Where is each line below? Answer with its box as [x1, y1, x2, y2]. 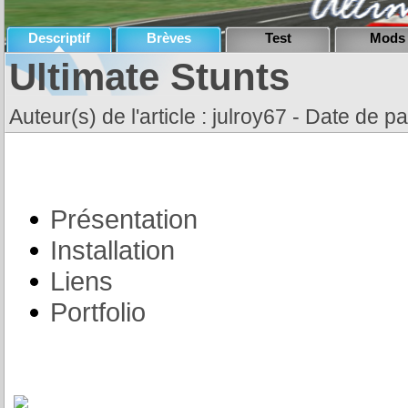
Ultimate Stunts [9, 56, 290, 98]
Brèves [146, 30, 191, 46]
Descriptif [28, 30, 90, 46]
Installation [50, 235, 175, 265]
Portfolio [50, 297, 146, 327]
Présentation [50, 204, 198, 234]
